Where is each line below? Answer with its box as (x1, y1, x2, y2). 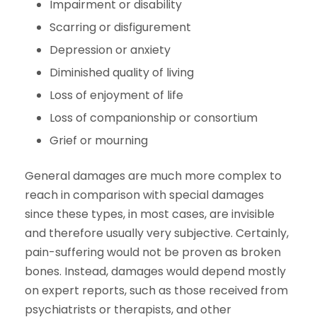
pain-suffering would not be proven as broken (25, 243, 281, 260)
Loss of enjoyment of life (50, 86, 183, 103)
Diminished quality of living (50, 64, 194, 81)
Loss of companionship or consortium (50, 109, 258, 126)
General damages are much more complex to (25, 167, 282, 184)
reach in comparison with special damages (25, 186, 264, 203)
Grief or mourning (50, 132, 148, 149)
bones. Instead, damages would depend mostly (25, 263, 286, 279)
